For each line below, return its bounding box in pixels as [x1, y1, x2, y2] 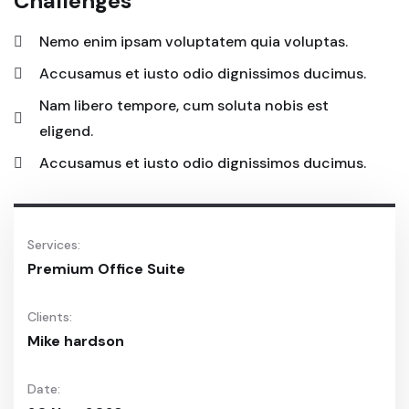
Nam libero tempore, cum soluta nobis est [39, 96, 329, 116]
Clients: [27, 309, 72, 326]
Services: [27, 236, 80, 254]
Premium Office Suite [27, 259, 185, 279]
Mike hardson [27, 331, 124, 351]
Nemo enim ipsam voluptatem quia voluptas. [39, 32, 348, 52]
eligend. [39, 121, 93, 142]
